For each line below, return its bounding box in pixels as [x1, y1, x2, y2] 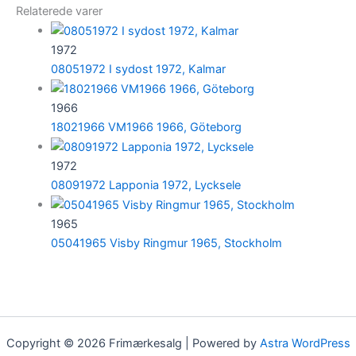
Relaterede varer [16, 3, 103, 18]
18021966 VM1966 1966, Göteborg [50, 119, 242, 134]
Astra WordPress [259, 336, 350, 350]
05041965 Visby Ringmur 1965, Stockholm [50, 235, 282, 250]
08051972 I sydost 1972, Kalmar [50, 61, 226, 76]
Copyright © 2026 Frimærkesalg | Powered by [6, 336, 260, 350]
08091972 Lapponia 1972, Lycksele [50, 177, 241, 192]
